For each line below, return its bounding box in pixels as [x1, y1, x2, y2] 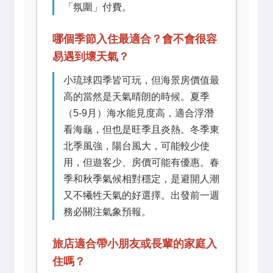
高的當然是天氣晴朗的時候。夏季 [63, 91, 210, 102]
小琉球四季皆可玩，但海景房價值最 [63, 74, 219, 85]
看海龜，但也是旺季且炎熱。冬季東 [63, 124, 219, 135]
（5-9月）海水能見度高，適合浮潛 [63, 107, 214, 118]
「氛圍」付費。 [63, 1, 132, 12]
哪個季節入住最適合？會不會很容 [52, 32, 217, 45]
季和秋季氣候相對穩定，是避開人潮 [63, 173, 219, 184]
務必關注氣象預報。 [63, 206, 151, 217]
